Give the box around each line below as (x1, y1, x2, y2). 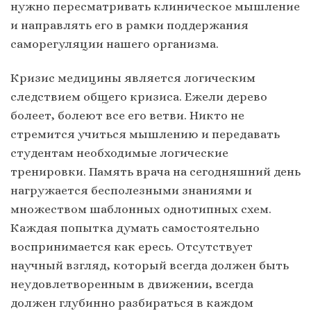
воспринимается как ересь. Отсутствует (10, 239, 253, 254)
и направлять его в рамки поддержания (10, 18, 249, 33)
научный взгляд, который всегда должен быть (10, 258, 289, 273)
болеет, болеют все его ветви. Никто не (10, 108, 244, 123)
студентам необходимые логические (10, 146, 228, 160)
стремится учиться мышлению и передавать (10, 127, 280, 142)
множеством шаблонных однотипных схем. (10, 202, 271, 217)
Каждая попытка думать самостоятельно (10, 221, 260, 235)
